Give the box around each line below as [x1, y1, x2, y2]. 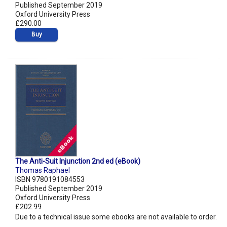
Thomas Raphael [15, 166, 70, 175]
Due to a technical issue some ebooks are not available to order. [15, 213, 217, 221]
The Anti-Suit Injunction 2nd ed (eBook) [15, 157, 140, 166]
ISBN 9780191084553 [15, 175, 85, 184]
